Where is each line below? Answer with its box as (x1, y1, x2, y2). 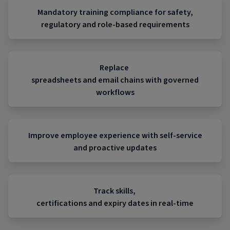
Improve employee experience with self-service (28, 130, 202, 141)
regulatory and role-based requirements (41, 19, 189, 30)
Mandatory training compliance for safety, (37, 7, 193, 18)
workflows (95, 87, 135, 98)
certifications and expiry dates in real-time (36, 198, 194, 209)
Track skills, (93, 185, 137, 197)
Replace (100, 62, 130, 73)
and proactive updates (73, 142, 157, 154)
